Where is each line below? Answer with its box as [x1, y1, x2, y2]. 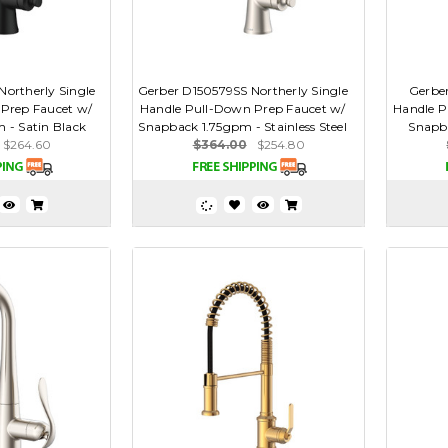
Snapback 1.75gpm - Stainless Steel [138, 119, 347, 135]
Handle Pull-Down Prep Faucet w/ [139, 101, 346, 117]
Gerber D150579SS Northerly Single [137, 83, 348, 99]
